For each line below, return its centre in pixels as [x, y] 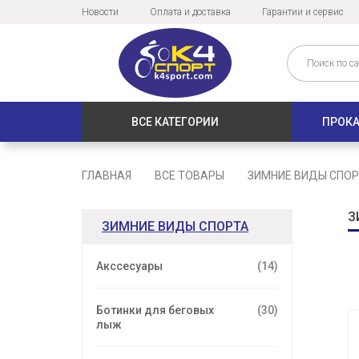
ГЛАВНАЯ [107, 176]
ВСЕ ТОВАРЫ [190, 176]
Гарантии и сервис [303, 12]
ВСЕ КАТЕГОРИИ [175, 122]
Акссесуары [129, 266]
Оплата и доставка [190, 12]
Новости [100, 12]
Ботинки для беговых [155, 311]
